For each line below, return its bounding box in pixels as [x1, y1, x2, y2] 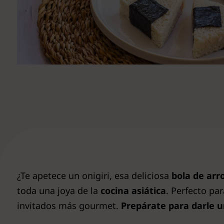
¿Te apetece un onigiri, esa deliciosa [17, 169, 171, 181]
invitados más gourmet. [17, 199, 121, 211]
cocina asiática [100, 184, 166, 196]
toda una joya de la [17, 184, 100, 196]
